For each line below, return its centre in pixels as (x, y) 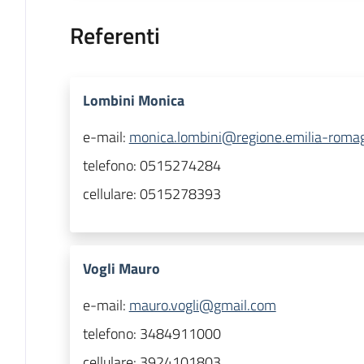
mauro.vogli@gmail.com (202, 305)
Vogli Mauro (121, 269)
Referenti (115, 36)
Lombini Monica (133, 101)
